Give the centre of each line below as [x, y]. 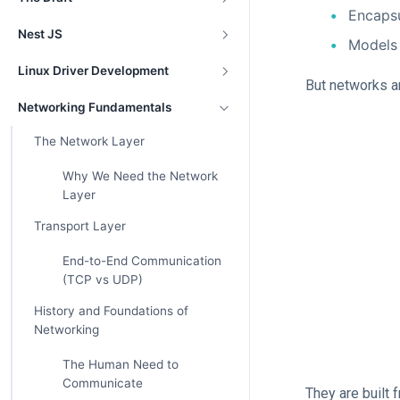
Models [373, 45]
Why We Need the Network [140, 176]
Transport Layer [79, 226]
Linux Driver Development [93, 71]
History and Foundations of [111, 311]
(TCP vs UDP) [102, 279]
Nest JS [40, 34]
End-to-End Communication [142, 261]
